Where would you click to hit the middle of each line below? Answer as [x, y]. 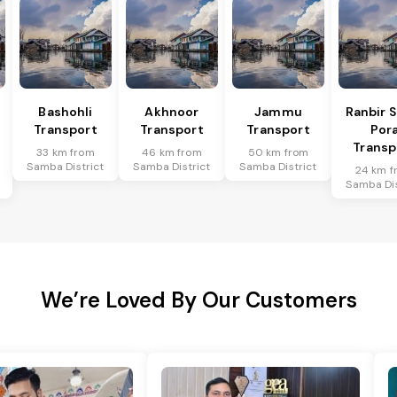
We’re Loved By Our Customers [198, 300]
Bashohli [66, 112]
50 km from [278, 153]
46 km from [172, 153]
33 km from [66, 153]
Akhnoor [172, 112]
